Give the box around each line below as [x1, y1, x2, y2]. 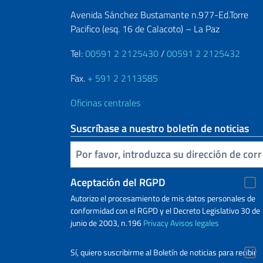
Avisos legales [170, 216, 219, 229]
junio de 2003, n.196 [70, 216, 143, 229]
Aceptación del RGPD [70, 174, 166, 190]
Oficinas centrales [70, 95, 140, 110]
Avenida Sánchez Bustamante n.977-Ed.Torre [70, 7, 248, 22]
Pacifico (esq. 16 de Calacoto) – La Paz [70, 21, 220, 36]
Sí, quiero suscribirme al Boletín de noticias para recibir [70, 245, 257, 259]
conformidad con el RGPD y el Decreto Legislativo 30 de [70, 204, 260, 217]
